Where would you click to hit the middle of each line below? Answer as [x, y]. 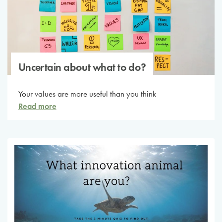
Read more [37, 106]
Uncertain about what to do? [82, 67]
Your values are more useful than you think [87, 94]
